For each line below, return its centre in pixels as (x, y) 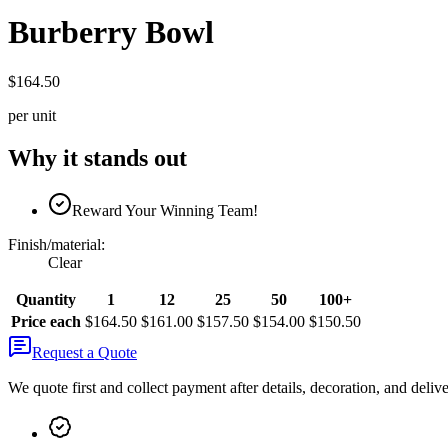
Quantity (46, 299)
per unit (32, 115)
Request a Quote (84, 352)
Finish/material (54, 244)
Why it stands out (97, 157)
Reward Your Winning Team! (165, 210)
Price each (46, 321)
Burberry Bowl (111, 32)
